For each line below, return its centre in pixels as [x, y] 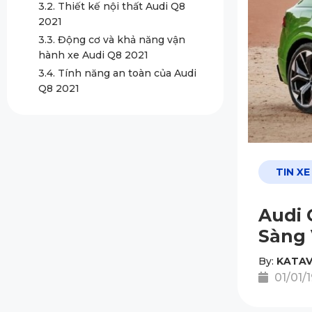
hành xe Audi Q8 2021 [93, 55]
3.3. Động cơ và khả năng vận [112, 40]
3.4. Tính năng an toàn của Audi [117, 73]
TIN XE [293, 172]
